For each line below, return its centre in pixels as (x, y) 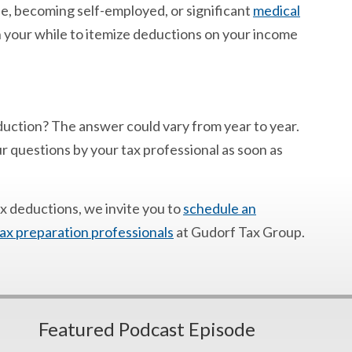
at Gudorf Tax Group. (239, 232)
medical (277, 10)
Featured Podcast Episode (147, 329)
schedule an (220, 208)
